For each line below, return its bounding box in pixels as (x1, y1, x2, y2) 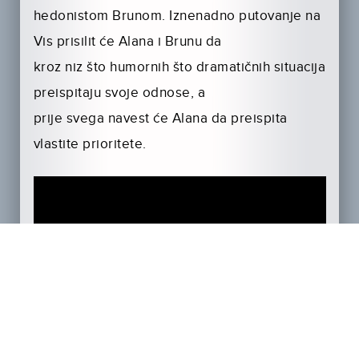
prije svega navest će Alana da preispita (33, 111, 288, 127)
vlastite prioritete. (33, 136, 147, 153)
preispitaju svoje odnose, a (33, 85, 206, 102)
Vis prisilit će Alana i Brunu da (33, 34, 222, 50)
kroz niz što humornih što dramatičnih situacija (33, 59, 326, 76)
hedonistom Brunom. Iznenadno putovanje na (33, 8, 321, 25)
